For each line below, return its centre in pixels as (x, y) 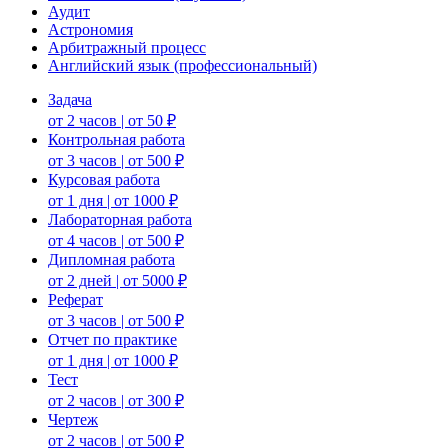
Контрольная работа (116, 139)
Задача (70, 99)
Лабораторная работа (120, 219)
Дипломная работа (111, 259)
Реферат (75, 299)
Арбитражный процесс (127, 47)
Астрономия (90, 29)
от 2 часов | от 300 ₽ (116, 400)
